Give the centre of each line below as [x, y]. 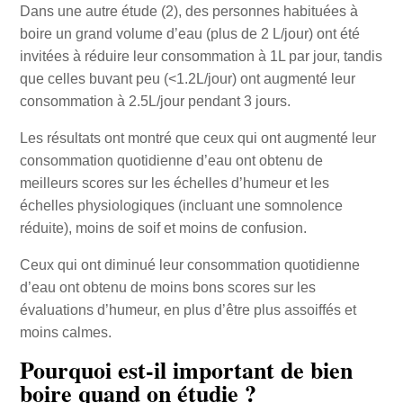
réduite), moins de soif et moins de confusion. [163, 228]
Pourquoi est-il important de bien [186, 370]
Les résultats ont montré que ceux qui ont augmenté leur [197, 139]
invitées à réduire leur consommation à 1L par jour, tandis [201, 57]
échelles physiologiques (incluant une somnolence [181, 206]
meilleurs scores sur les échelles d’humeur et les [174, 184]
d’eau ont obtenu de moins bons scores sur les [167, 288]
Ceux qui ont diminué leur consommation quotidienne [189, 265]
